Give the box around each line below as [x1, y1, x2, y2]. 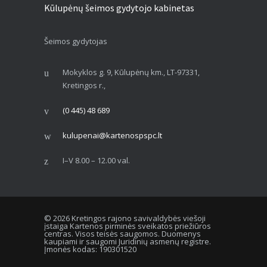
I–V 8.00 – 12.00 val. [63, 155, 130, 166]
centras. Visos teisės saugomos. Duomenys [44, 228, 201, 240]
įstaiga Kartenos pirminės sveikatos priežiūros [44, 221, 211, 232]
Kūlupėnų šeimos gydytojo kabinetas [44, 2, 194, 14]
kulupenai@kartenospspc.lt [63, 130, 162, 141]
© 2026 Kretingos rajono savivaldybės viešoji [44, 213, 206, 224]
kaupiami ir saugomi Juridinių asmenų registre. [44, 236, 211, 247]
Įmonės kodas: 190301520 [44, 244, 136, 255]
